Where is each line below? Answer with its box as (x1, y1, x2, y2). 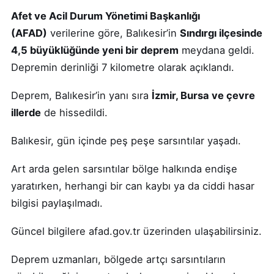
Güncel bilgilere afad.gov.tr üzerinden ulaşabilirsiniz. (11, 224, 262, 237)
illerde (11, 106, 41, 119)
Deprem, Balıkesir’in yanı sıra (11, 89, 152, 102)
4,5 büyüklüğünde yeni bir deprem (11, 43, 179, 56)
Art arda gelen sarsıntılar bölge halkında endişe (11, 162, 237, 175)
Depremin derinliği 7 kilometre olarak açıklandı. (11, 61, 234, 73)
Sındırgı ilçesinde (180, 26, 262, 39)
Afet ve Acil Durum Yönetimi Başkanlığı (11, 9, 200, 22)
